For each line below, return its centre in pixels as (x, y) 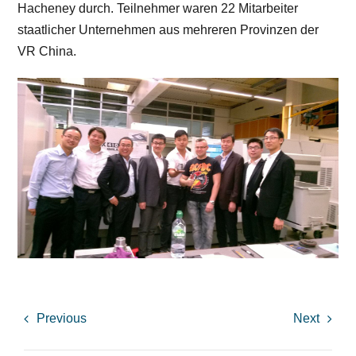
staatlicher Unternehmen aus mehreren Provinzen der (168, 30)
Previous (61, 319)
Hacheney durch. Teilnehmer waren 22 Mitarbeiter (158, 9)
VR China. (47, 52)
